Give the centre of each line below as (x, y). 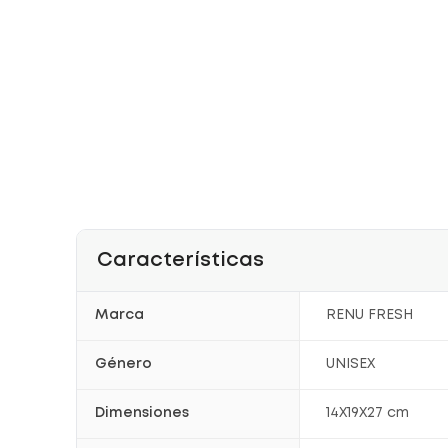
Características (180, 260)
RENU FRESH (370, 315)
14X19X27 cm (368, 413)
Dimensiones (142, 413)
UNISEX (351, 364)
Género (123, 364)
